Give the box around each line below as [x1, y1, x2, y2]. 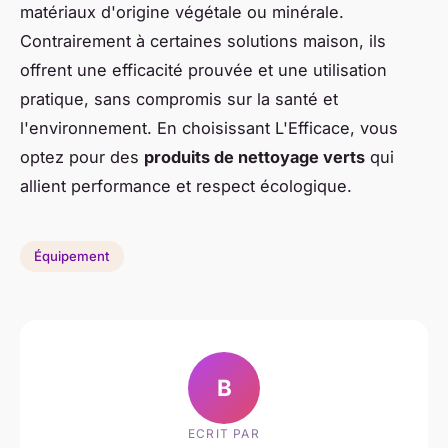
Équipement [34, 248, 110, 265]
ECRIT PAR [188, 426, 260, 442]
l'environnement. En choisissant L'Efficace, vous [20, 117, 398, 138]
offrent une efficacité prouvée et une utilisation [20, 59, 387, 80]
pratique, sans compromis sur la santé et [20, 88, 338, 109]
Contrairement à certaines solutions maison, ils [20, 30, 386, 51]
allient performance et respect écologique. [20, 175, 352, 196]
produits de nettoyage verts [144, 146, 365, 167]
